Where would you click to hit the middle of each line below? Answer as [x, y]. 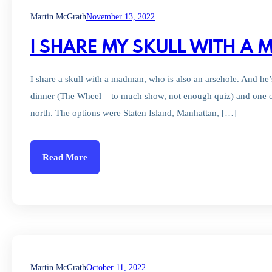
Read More [65, 157]
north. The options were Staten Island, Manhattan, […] [134, 113]
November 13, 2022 [121, 17]
